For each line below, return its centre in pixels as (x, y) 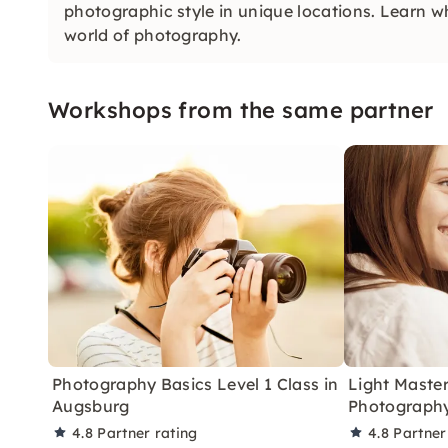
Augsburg (91, 405)
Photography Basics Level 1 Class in (195, 383)
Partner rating (147, 432)
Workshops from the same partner (241, 109)
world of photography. (153, 34)
